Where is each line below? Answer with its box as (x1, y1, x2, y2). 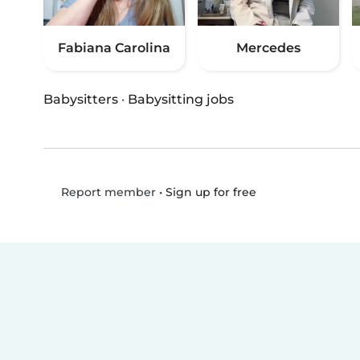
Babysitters (43, 92, 118, 108)
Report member (57, 185, 156, 200)
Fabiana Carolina (58, 40, 170, 56)
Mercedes (236, 40, 301, 56)
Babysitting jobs (128, 92, 234, 108)
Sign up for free (165, 184, 256, 199)
